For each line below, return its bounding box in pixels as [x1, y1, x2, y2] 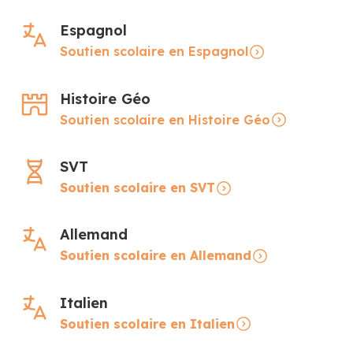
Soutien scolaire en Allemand [60, 247, 251, 264]
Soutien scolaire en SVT [60, 180, 215, 196]
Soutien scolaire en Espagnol [60, 43, 248, 60]
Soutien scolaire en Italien [60, 315, 235, 332]
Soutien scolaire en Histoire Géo [60, 111, 270, 128]
